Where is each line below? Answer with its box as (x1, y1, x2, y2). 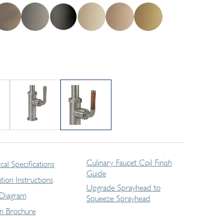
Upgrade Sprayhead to (86, 183, 161, 192)
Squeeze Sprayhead (86, 193, 150, 203)
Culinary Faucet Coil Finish (86, 158, 172, 167)
